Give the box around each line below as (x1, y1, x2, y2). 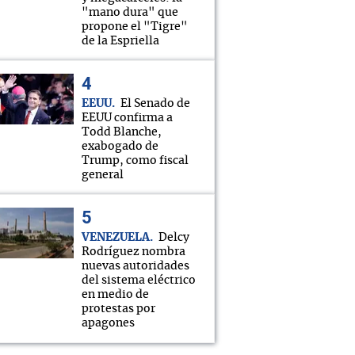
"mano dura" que (82, 7, 178, 18)
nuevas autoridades (82, 261, 189, 272)
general (82, 170, 124, 181)
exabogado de (82, 141, 158, 152)
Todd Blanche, (82, 127, 162, 138)
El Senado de (120, 98, 190, 109)
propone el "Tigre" (82, 21, 188, 32)
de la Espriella (82, 36, 159, 47)
